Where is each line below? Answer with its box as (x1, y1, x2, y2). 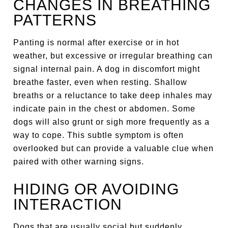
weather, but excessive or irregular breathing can (13, 51, 213, 60)
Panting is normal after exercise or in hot (13, 38, 180, 47)
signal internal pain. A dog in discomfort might (13, 65, 201, 73)
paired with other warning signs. (13, 157, 145, 166)
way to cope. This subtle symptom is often (13, 131, 184, 139)
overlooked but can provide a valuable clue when (13, 144, 214, 153)
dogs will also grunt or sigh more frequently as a (13, 118, 210, 126)
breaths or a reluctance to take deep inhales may (13, 91, 213, 100)
